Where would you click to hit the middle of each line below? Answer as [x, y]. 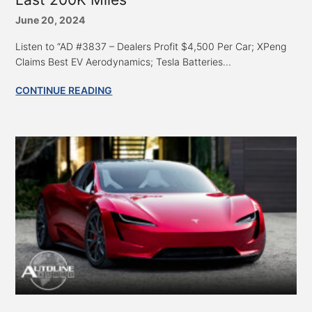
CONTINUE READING [64, 90]
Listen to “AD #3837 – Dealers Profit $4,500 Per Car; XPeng [151, 46]
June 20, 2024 [50, 19]
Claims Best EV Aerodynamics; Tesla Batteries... [124, 61]
